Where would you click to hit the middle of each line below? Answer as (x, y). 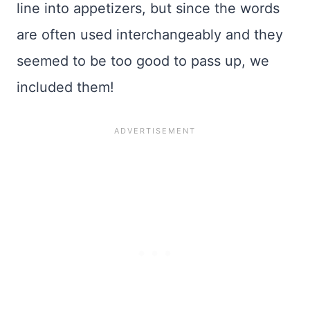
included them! (65, 88)
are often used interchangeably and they (150, 35)
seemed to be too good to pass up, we (143, 61)
